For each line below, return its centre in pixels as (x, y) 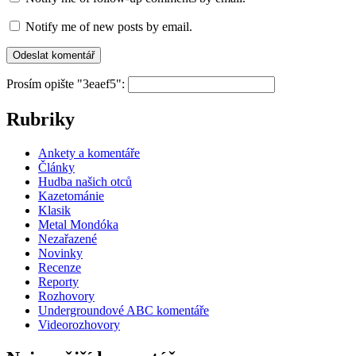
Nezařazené (68, 238)
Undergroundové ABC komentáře (124, 310)
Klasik (54, 210)
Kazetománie (71, 195)
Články (56, 167)
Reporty (58, 281)
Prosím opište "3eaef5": (67, 84)
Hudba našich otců (85, 181)
